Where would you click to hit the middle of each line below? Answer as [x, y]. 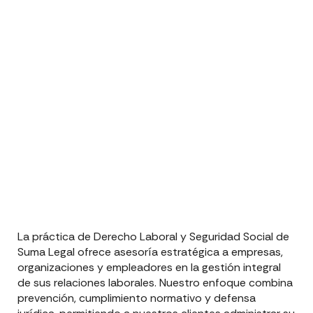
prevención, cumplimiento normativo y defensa [137, 298]
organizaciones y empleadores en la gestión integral [149, 268]
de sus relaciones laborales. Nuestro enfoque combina [155, 283]
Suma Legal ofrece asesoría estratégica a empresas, [150, 252]
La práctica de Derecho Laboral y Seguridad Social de [153, 237]
